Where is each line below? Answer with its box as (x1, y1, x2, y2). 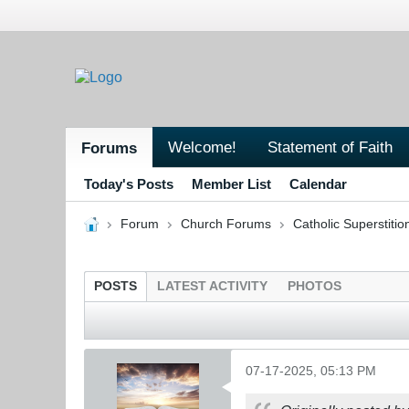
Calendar (289, 175, 347, 192)
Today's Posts (84, 175, 173, 192)
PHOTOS (288, 278, 341, 293)
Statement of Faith (267, 137, 393, 156)
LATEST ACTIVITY (157, 278, 267, 293)
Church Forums (180, 216, 271, 231)
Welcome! (168, 137, 236, 156)
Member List (192, 175, 271, 192)
